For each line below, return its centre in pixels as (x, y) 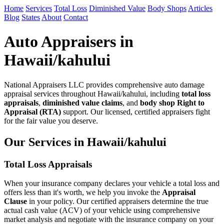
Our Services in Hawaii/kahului (85, 142)
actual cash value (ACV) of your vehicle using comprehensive (102, 210)
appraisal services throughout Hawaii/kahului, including (93, 93)
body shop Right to (172, 102)
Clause (15, 201)
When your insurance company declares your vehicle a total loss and (112, 183)
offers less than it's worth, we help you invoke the (83, 192)
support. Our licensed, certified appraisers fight (135, 111)
